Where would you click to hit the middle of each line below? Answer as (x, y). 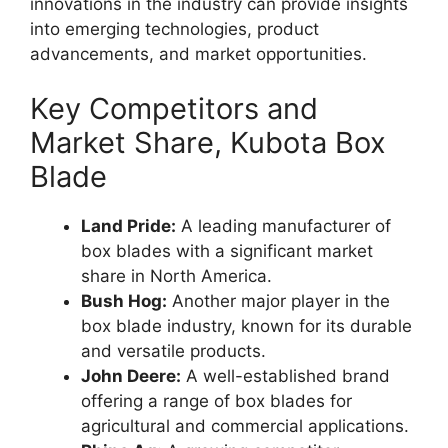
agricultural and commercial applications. (245, 426)
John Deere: (131, 376)
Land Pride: (128, 226)
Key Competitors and (174, 109)
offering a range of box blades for (216, 401)
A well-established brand (285, 376)
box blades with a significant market (227, 251)
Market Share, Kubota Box (208, 143)
